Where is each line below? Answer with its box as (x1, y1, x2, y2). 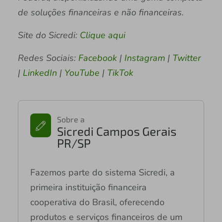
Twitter (172, 52, 201, 64)
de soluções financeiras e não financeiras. (17, 6, 184, 18)
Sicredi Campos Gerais (56, 123, 176, 138)
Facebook (78, 52, 119, 64)
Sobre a (56, 114, 85, 124)
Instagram (124, 52, 167, 64)
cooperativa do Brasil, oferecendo (30, 196, 165, 208)
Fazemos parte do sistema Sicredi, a (30, 166, 175, 178)
